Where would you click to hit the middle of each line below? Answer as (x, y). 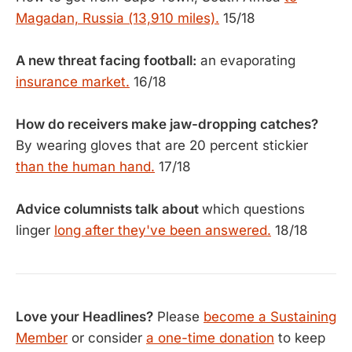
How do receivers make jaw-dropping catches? (167, 124)
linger (35, 230)
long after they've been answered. (163, 230)
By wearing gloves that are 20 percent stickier (162, 145)
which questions (253, 209)
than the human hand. (85, 167)
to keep (300, 337)
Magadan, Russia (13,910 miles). (117, 18)
